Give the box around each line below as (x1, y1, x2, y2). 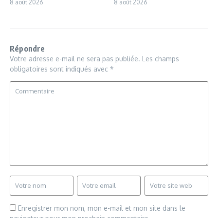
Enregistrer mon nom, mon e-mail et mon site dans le (18, 204, 185, 213)
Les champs (142, 54, 179, 63)
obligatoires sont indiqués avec (10, 65, 110, 73)
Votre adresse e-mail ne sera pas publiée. (10, 54, 140, 63)
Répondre (10, 44, 45, 54)
